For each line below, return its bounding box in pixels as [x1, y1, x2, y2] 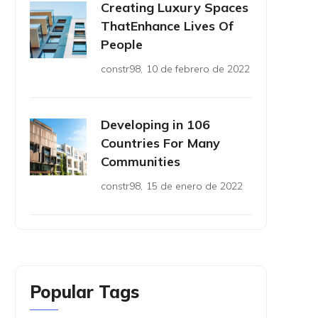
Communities [101, 153, 180, 170]
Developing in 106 [101, 116, 210, 133]
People [101, 36, 143, 53]
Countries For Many [101, 135, 220, 151]
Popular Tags [30, 281, 139, 302]
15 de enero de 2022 [146, 180, 243, 192]
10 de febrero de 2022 [146, 62, 250, 75]
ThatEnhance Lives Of [101, 18, 234, 34]
